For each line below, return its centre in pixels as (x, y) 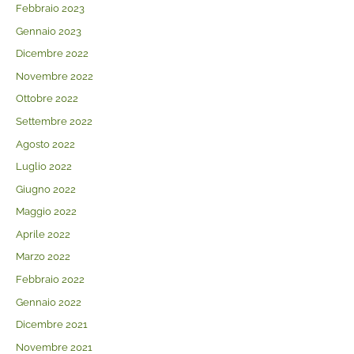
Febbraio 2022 (50, 279)
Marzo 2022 (43, 257)
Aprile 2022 (43, 234)
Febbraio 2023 (50, 9)
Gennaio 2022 (48, 302)
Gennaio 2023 (48, 31)
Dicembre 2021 (51, 325)
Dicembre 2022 (52, 54)
